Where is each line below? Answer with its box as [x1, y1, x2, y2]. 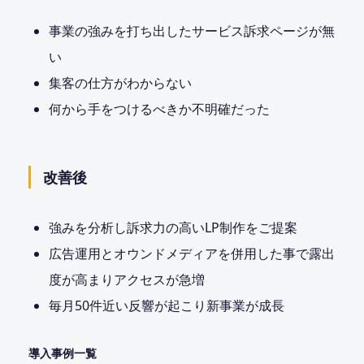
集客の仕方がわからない [48, 74, 192, 93]
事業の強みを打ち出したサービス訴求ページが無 [48, 22, 335, 41]
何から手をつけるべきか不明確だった [48, 100, 270, 119]
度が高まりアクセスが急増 [48, 271, 205, 289]
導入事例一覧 [28, 345, 97, 362]
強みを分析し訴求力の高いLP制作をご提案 [48, 219, 297, 237]
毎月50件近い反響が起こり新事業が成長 [48, 297, 284, 315]
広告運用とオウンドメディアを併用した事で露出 [48, 245, 335, 263]
